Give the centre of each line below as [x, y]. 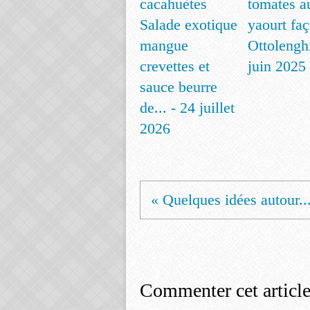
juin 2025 [277, 66]
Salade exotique [189, 25]
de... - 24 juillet [187, 108]
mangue [164, 45]
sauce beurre [179, 87]
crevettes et [175, 66]
